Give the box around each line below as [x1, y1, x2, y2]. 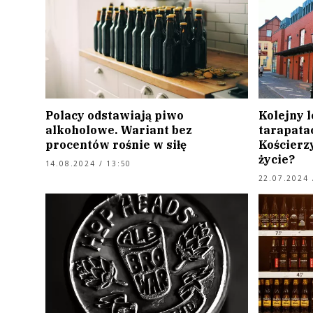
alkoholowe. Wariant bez [45, 123, 192, 138]
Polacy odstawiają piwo [45, 108, 184, 123]
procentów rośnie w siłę [45, 138, 187, 152]
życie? [258, 152, 295, 167]
